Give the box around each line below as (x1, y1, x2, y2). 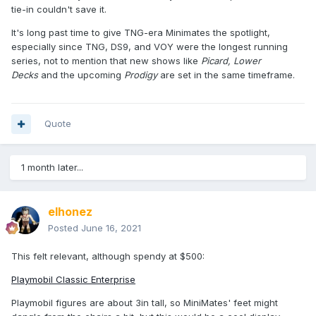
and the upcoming (38, 69, 124, 81)
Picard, (201, 55, 231, 67)
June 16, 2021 (81, 222, 141, 234)
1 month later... (21, 162, 83, 174)
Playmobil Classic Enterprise (11, 274, 135, 286)
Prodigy (124, 69, 157, 81)
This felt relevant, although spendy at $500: (11, 250, 205, 262)
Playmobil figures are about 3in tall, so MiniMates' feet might (11, 297, 278, 309)
